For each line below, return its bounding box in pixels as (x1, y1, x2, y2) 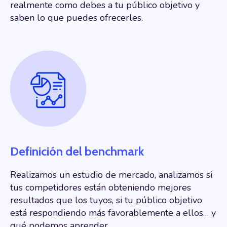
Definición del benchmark (10, 144, 144, 159)
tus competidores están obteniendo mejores (10, 181, 191, 194)
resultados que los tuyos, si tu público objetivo (10, 194, 202, 207)
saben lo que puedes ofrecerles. (10, 11, 143, 24)
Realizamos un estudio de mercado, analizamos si (10, 169, 212, 181)
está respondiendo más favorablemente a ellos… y (10, 207, 216, 219)
